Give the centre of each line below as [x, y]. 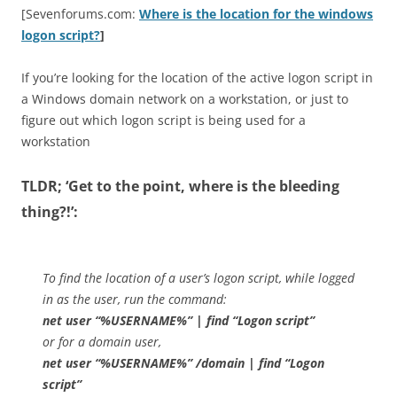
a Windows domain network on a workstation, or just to [185, 99]
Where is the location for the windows [256, 14]
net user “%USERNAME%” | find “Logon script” [179, 320]
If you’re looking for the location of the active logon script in [197, 78]
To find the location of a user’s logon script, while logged [198, 278]
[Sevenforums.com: [80, 14]
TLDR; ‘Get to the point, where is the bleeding [180, 186]
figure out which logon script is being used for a [163, 120]
